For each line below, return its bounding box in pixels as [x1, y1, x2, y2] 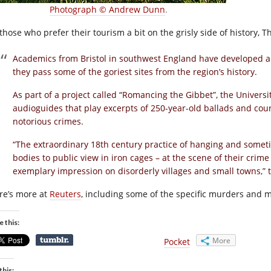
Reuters [50, 188, 81, 200]
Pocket [164, 236, 190, 247]
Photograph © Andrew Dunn [49, 4, 165, 15]
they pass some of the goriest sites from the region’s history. [13, 66, 257, 77]
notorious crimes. [13, 116, 83, 127]
